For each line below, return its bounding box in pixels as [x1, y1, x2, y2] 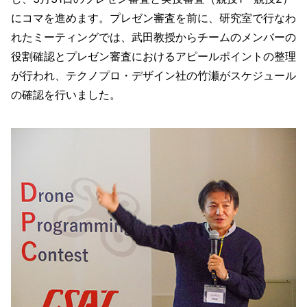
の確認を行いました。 [11, 87, 121, 101]
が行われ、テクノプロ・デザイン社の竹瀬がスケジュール [11, 68, 296, 82]
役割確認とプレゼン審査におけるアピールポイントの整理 [11, 49, 296, 63]
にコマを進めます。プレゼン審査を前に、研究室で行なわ [11, 10, 296, 25]
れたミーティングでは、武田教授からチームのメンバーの [11, 29, 296, 44]
